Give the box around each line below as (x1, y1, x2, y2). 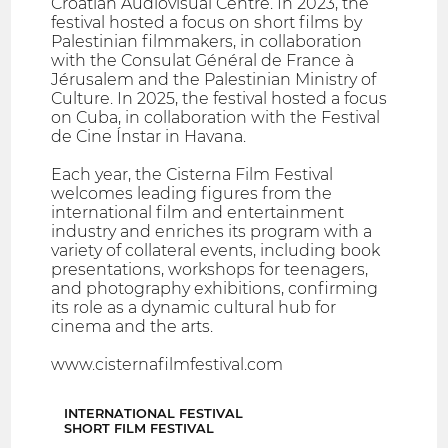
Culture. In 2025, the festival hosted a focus (51, 89, 388, 109)
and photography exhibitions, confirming (51, 279, 379, 299)
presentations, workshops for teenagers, (51, 260, 369, 280)
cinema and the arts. (51, 317, 214, 337)
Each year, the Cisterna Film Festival (51, 165, 334, 185)
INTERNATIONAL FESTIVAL (64, 406, 243, 422)
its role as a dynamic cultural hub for (51, 298, 337, 318)
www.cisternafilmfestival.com (51, 355, 284, 375)
